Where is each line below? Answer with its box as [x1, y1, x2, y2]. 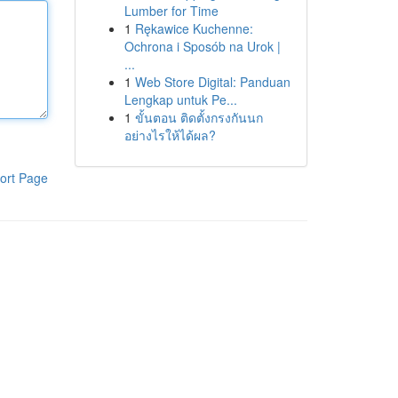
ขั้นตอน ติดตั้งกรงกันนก [134, 108, 263, 126]
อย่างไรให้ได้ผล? [123, 126, 216, 144]
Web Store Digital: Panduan [134, 73, 291, 91]
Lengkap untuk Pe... [123, 91, 237, 108]
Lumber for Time [123, 2, 219, 20]
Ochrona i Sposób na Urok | [123, 37, 281, 55]
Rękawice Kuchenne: [134, 20, 253, 37]
